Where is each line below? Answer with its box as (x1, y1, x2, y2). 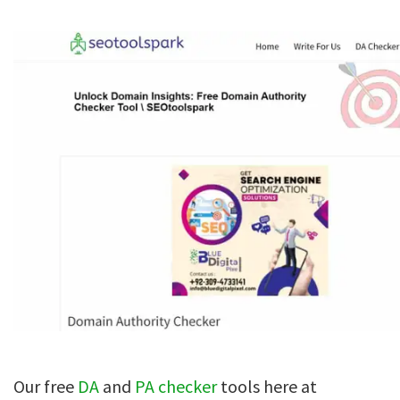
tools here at (217, 375, 317, 397)
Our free (13, 375, 78, 397)
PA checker (135, 375, 217, 397)
